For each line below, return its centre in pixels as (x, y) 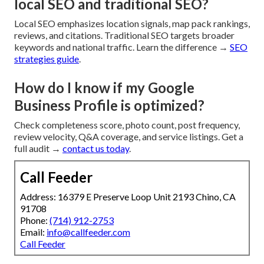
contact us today (96, 148)
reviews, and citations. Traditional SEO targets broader (124, 35)
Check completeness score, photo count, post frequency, (127, 125)
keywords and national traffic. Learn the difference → (122, 47)
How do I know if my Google (104, 88)
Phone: (35, 220)
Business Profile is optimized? (109, 105)
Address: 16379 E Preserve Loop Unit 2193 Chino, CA (128, 197)
